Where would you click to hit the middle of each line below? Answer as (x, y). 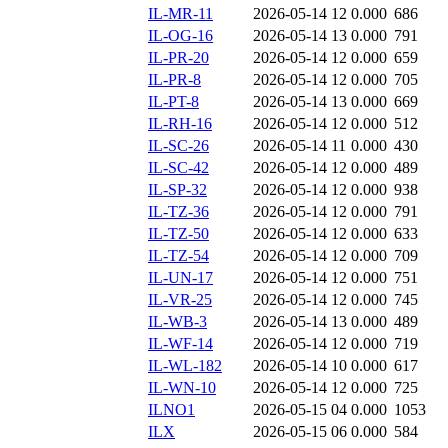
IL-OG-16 (180, 36)
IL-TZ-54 (178, 256)
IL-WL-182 (185, 366)
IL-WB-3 (177, 322)
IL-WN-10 (182, 388)
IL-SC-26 (178, 146)
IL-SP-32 (177, 190)
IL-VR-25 (180, 300)
